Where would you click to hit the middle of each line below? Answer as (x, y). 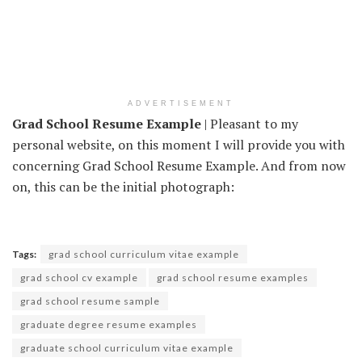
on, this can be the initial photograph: (123, 186)
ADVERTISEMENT (181, 103)
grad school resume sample (90, 301)
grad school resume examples (233, 277)
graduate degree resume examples (109, 324)
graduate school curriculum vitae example (127, 347)
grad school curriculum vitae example (144, 254)
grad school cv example (79, 277)
